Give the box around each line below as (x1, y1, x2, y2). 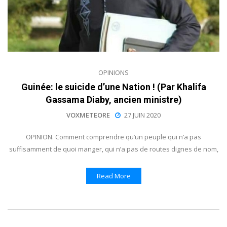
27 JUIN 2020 (124, 110, 161, 120)
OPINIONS (98, 67, 129, 77)
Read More (96, 171, 131, 180)
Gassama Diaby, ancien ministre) (45, 94, 182, 105)
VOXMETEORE (66, 110, 110, 120)
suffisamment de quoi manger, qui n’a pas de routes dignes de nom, (9, 144, 218, 154)
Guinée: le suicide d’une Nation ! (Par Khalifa (21, 81, 206, 92)
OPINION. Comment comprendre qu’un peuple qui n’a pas (26, 132, 201, 141)
